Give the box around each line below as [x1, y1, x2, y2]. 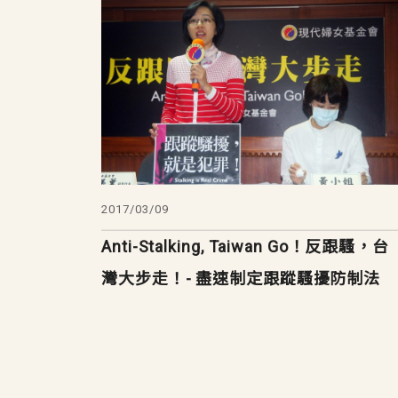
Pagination [100, 368, 187, 389]
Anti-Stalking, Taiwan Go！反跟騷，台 [101, 237, 389, 257]
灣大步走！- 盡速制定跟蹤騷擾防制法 [101, 269, 381, 289]
